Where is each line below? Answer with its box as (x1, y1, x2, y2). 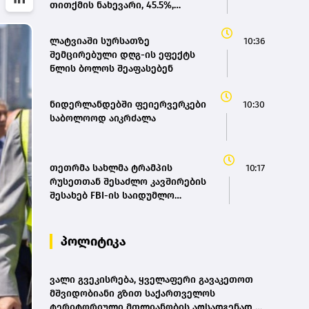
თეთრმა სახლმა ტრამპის (50, 162, 172, 175)
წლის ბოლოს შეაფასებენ (50, 63, 173, 75)
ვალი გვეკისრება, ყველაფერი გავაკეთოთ (50, 274, 253, 286)
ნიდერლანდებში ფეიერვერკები (50, 99, 206, 111)
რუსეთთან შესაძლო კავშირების (50, 176, 206, 188)
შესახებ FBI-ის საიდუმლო (50, 190, 175, 202)
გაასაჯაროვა (50, 217, 111, 230)
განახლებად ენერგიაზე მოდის (50, 13, 199, 26)
